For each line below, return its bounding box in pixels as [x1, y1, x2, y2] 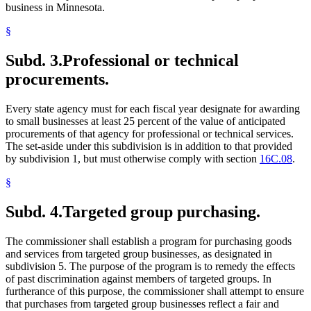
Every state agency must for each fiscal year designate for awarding [6, 103, 300, 115]
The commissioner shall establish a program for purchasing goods [6, 235, 292, 247]
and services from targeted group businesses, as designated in [6, 247, 272, 260]
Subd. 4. [6, 202, 62, 221]
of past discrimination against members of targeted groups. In [6, 272, 271, 285]
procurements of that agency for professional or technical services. [6, 128, 294, 140]
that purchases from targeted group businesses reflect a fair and [6, 297, 279, 310]
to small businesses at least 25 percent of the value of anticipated [6, 115, 285, 128]
